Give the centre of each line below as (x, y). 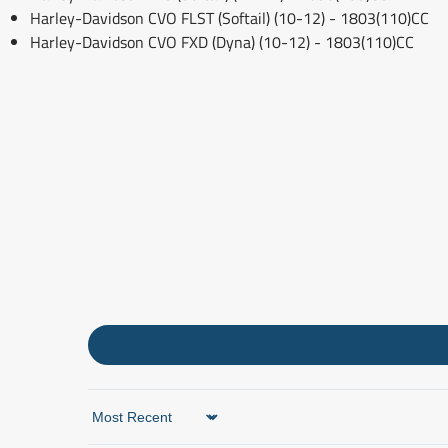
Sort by (111, 426)
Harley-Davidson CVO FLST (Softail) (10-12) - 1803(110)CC (229, 17)
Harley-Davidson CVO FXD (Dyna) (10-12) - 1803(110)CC (222, 41)
